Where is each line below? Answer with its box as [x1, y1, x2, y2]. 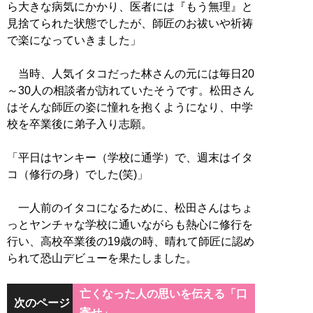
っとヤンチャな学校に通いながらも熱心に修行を [7, 219, 253, 231]
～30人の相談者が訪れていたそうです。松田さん [7, 85, 254, 97]
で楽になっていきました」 [7, 34, 141, 47]
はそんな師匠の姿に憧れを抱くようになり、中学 [7, 101, 253, 114]
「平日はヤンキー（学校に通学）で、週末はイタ [7, 152, 253, 164]
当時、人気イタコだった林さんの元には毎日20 [7, 68, 254, 80]
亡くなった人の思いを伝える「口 [79, 288, 247, 300]
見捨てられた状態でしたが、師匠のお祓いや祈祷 [7, 17, 253, 30]
